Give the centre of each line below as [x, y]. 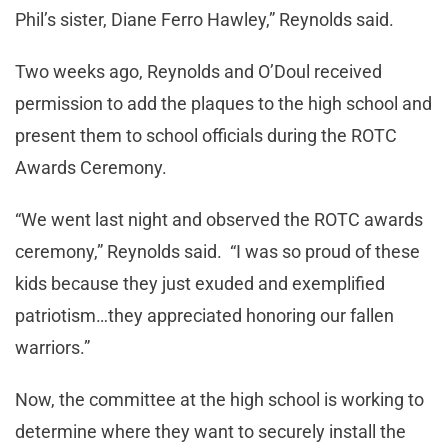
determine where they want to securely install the [210, 432]
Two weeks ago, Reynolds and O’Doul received [198, 72]
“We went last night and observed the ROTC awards [219, 220]
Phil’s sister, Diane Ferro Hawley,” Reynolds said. [204, 20]
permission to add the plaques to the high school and [223, 104]
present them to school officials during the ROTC [206, 136]
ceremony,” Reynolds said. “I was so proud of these [217, 252]
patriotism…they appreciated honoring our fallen [204, 316]
